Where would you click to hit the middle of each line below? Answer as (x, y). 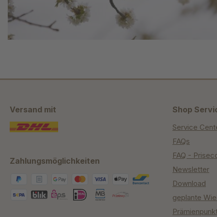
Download (189, 183)
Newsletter (191, 169)
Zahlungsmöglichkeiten (55, 161)
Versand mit (33, 109)
